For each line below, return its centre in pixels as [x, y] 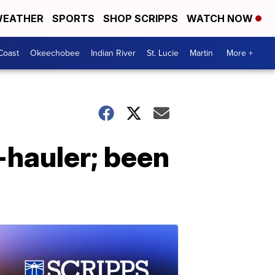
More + [240, 53]
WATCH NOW [221, 18]
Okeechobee [55, 53]
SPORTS [73, 18]
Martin [201, 53]
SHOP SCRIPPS [141, 18]
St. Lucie [163, 53]
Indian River [113, 53]
